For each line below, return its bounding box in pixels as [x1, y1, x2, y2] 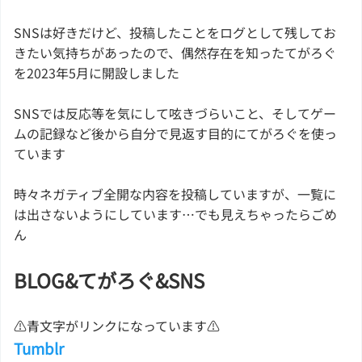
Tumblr [14, 336, 64, 359]
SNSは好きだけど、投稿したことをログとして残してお [14, 22, 336, 42]
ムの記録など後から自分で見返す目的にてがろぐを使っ [14, 123, 337, 143]
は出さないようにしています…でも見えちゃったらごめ [14, 204, 337, 224]
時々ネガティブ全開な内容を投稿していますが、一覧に [14, 183, 336, 204]
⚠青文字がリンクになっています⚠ [14, 315, 220, 335]
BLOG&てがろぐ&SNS [14, 265, 204, 294]
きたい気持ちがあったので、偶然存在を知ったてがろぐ [14, 42, 336, 62]
